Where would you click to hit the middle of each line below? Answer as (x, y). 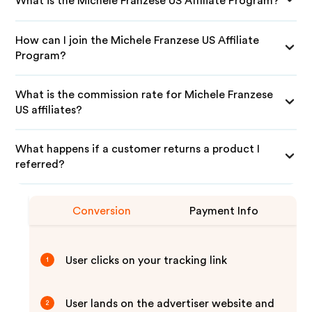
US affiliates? (49, 110)
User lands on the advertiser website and (170, 304)
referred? (40, 164)
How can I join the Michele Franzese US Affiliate (138, 40)
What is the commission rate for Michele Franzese (145, 95)
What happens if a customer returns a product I (138, 149)
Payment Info (224, 211)
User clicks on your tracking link (147, 260)
